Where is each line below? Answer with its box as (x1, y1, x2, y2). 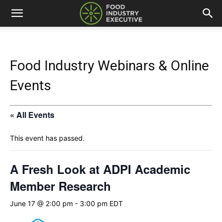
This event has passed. (10, 133, 85, 142)
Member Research (10, 177, 111, 194)
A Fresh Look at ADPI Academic (10, 160, 190, 177)
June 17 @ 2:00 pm (10, 199, 73, 208)
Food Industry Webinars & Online (10, 57, 209, 74)
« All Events (10, 109, 55, 120)
